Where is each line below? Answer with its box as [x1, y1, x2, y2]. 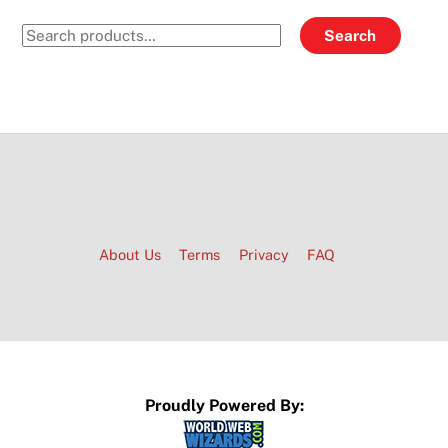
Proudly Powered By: [144, 395, 304, 415]
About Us [98, 246, 161, 264]
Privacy [238, 246, 289, 264]
